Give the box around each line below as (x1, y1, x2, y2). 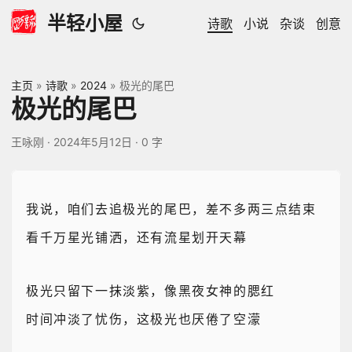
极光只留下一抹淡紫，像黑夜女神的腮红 (26, 284, 275, 299)
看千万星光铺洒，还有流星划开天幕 (26, 230, 247, 245)
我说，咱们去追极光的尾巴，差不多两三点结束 (26, 202, 317, 217)
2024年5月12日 (53, 135, 132, 148)
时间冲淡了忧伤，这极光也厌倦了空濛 (26, 312, 262, 327)
